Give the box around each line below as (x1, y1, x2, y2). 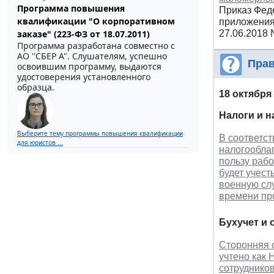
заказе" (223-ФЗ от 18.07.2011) (17, 28, 150, 40)
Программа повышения (17, 2, 125, 14)
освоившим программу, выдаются (17, 60, 161, 72)
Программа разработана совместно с (17, 39, 175, 51)
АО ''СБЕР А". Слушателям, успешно (17, 50, 167, 62)
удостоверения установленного (17, 70, 150, 83)
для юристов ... (17, 138, 63, 147)
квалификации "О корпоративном (17, 15, 175, 27)
